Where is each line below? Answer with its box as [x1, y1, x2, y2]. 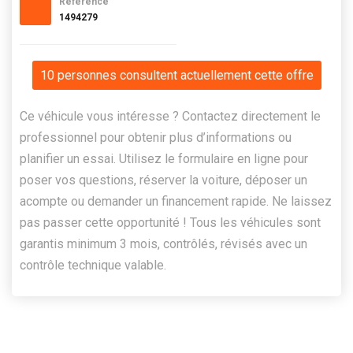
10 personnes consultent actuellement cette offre [39, 67, 314, 83]
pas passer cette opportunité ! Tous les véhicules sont [20, 214, 321, 230]
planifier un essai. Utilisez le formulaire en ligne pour [20, 150, 308, 166]
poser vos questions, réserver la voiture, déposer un [20, 172, 307, 188]
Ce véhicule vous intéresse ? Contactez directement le [20, 108, 321, 124]
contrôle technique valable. [20, 257, 166, 273]
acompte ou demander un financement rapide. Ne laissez [20, 193, 332, 209]
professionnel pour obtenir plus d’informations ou [20, 129, 292, 145]
